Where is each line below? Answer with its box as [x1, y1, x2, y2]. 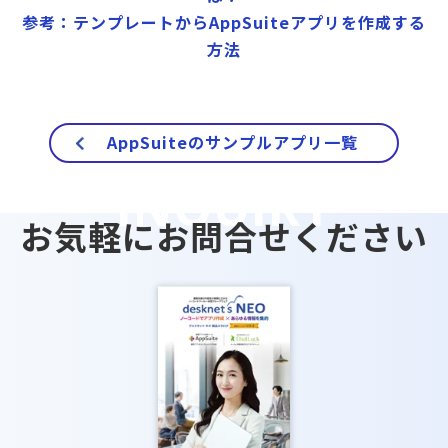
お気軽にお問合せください [20, 211, 428, 259]
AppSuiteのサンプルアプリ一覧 [106, 129, 358, 154]
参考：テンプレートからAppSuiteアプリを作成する [22, 9, 426, 34]
